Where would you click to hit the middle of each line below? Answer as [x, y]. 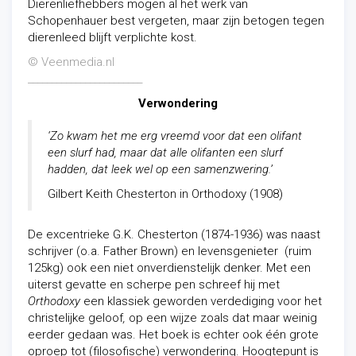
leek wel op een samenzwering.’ [192, 169]
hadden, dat [79, 169]
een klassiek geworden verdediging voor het [201, 301]
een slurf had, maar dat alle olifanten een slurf [165, 153]
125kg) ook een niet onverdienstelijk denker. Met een [169, 268]
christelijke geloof [75, 318]
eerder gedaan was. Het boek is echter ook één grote [173, 335]
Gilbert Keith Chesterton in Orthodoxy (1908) [165, 194]
